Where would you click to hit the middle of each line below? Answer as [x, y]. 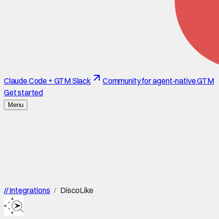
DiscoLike [77, 190]
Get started [24, 92]
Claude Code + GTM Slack [47, 81]
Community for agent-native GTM [158, 81]
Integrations [29, 190]
